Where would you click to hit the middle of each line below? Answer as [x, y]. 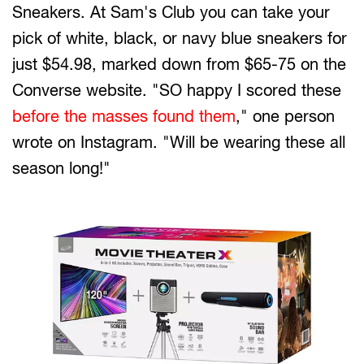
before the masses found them [124, 116]
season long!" [61, 168]
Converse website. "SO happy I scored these [177, 90]
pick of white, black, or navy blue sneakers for [180, 38]
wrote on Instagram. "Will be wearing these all [179, 142]
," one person [285, 116]
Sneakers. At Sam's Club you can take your [171, 12]
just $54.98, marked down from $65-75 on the [179, 64]
